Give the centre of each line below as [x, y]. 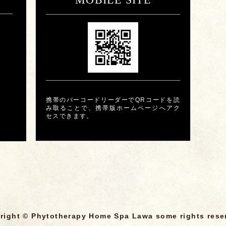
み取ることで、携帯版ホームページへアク [113, 108]
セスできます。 [70, 116]
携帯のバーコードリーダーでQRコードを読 [113, 100]
